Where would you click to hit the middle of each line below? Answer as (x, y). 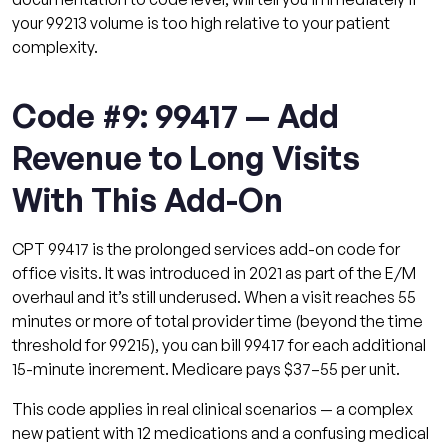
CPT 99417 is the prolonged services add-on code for (206, 248)
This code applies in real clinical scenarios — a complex (212, 408)
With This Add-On (147, 199)
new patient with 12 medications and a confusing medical (220, 432)
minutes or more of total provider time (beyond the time (217, 320)
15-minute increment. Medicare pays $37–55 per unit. (206, 368)
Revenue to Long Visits (186, 157)
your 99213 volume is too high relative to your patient (201, 22)
